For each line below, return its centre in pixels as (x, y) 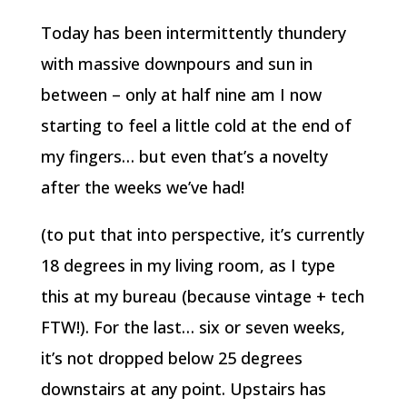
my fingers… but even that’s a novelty (184, 156)
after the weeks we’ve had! (142, 187)
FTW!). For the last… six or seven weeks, (193, 327)
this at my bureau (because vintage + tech (202, 296)
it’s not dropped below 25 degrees (171, 358)
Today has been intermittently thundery (193, 33)
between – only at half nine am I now (181, 94)
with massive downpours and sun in (176, 64)
